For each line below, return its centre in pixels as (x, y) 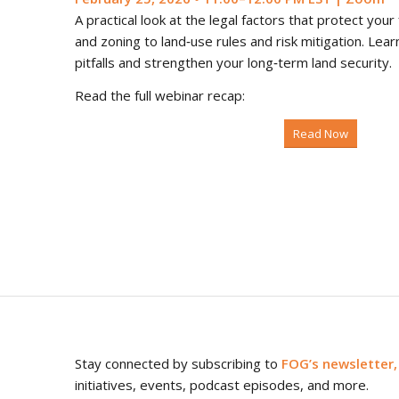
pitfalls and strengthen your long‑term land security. (233, 62)
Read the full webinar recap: (159, 95)
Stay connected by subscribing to (178, 364)
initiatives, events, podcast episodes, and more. (221, 385)
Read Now (321, 134)
